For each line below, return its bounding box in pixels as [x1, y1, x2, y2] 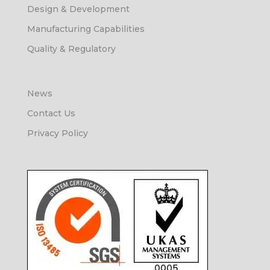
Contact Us [27, 108, 75, 119]
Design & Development [27, 3, 130, 14]
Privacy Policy [27, 128, 88, 139]
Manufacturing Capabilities [27, 23, 145, 34]
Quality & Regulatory [27, 43, 116, 54]
